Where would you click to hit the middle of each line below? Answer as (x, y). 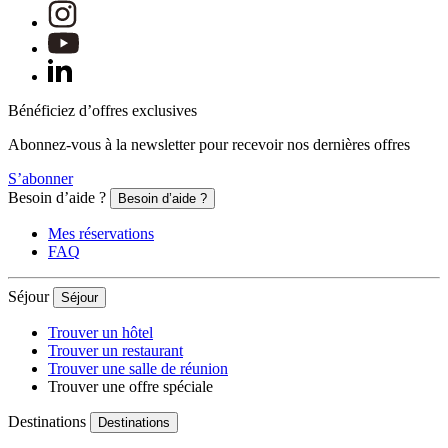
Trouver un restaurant (115, 351)
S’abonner (40, 179)
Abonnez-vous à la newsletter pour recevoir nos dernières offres (209, 145)
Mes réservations (101, 234)
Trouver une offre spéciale (130, 387)
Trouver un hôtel (100, 333)
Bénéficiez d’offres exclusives (102, 111)
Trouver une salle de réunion (138, 369)
